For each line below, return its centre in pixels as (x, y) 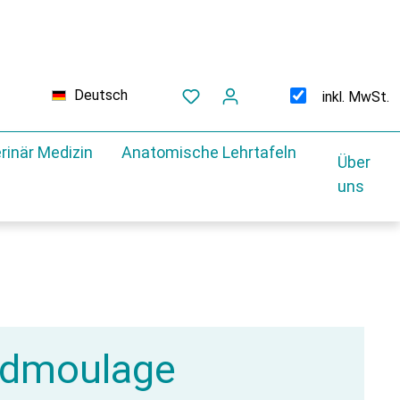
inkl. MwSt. (356, 96)
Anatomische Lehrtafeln (209, 152)
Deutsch (101, 95)
